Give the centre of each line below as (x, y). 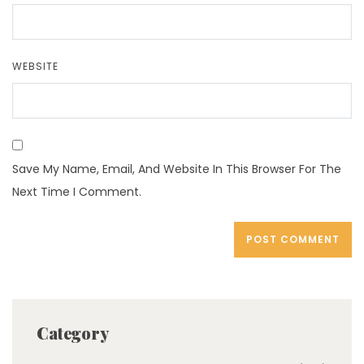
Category (73, 333)
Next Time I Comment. (77, 192)
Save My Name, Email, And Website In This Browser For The (177, 169)
